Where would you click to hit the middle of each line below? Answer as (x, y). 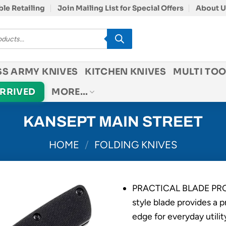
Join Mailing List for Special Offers (120, 8)
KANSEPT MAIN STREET (113, 122)
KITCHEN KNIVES (126, 72)
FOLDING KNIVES (136, 145)
